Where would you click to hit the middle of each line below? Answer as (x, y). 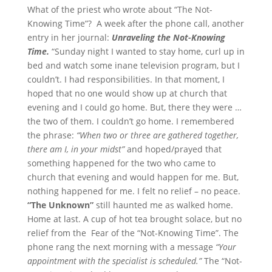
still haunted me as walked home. (163, 205)
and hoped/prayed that (173, 149)
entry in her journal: (69, 38)
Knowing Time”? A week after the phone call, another (135, 24)
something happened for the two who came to (121, 163)
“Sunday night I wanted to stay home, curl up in (147, 52)
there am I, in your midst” (76, 149)
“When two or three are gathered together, (156, 135)
